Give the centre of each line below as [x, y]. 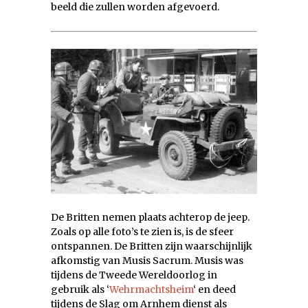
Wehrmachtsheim [151, 290]
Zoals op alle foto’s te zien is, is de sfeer [142, 232]
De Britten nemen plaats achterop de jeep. [150, 218]
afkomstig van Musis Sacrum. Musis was [147, 261]
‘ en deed [214, 290]
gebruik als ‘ [80, 290]
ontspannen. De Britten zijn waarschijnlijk [152, 246]
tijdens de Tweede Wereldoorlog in [134, 275]
